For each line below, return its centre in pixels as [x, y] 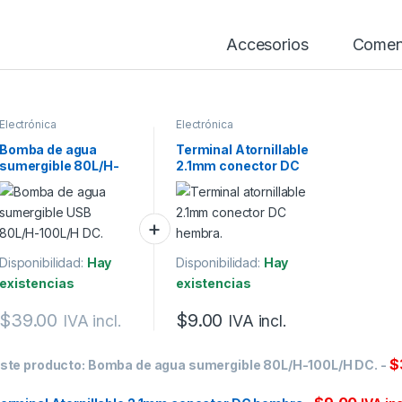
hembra [201, 181]
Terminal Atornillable [242, 149]
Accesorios [267, 45]
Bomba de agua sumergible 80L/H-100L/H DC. [233, 364]
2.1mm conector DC [237, 165]
